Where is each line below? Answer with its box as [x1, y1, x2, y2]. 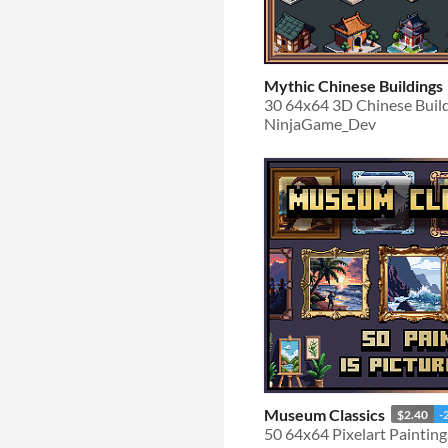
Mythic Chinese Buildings [264, 75, 443, 95]
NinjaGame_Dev [264, 113, 376, 133]
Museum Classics [264, 404, 385, 424]
